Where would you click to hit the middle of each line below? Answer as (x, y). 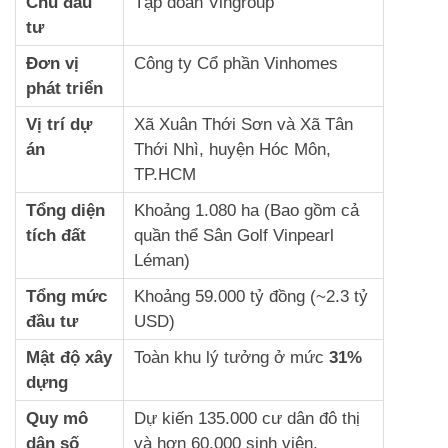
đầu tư (52, 321)
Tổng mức (66, 296)
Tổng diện (65, 210)
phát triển (64, 88)
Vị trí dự (59, 124)
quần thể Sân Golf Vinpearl (234, 235)
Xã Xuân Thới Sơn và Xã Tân (243, 124)
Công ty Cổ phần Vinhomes (236, 63)
